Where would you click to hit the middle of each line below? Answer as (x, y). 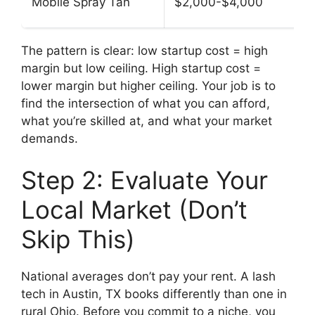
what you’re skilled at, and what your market (147, 121)
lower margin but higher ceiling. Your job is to (148, 85)
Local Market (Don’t (134, 210)
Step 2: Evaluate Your (144, 180)
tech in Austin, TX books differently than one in (154, 294)
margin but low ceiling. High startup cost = (141, 68)
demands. (50, 138)
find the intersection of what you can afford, (146, 103)
